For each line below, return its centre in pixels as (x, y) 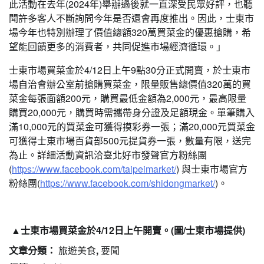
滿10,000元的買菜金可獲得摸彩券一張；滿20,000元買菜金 (132, 126)
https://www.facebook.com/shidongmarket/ (128, 183)
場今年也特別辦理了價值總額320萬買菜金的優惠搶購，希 (130, 32)
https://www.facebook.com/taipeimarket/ (94, 169)
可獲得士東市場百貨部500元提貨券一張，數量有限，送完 (130, 141)
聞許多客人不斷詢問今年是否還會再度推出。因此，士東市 (131, 18)
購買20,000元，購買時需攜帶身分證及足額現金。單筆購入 (132, 112)
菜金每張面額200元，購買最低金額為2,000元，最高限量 (128, 98)
